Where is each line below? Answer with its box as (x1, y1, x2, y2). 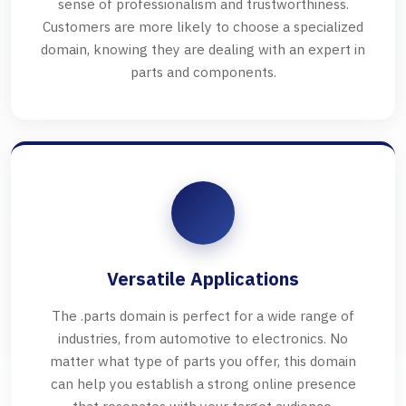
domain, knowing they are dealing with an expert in (41, 40, 365, 59)
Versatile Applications (107, 266, 299, 292)
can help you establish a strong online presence (50, 374, 356, 393)
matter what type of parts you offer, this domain (50, 352, 356, 371)
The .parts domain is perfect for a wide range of (52, 306, 354, 325)
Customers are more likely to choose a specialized (43, 17, 363, 36)
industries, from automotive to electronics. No (58, 329, 348, 348)
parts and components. (130, 63, 276, 82)
